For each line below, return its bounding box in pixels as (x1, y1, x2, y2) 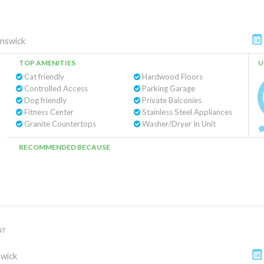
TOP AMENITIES (19, 58, 75, 67)
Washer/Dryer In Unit (140, 119, 216, 128)
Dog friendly (22, 95, 67, 105)
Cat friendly (22, 72, 64, 81)
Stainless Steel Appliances (140, 107, 232, 117)
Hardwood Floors (140, 72, 203, 81)
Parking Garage (140, 84, 195, 93)
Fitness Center (22, 107, 74, 117)
